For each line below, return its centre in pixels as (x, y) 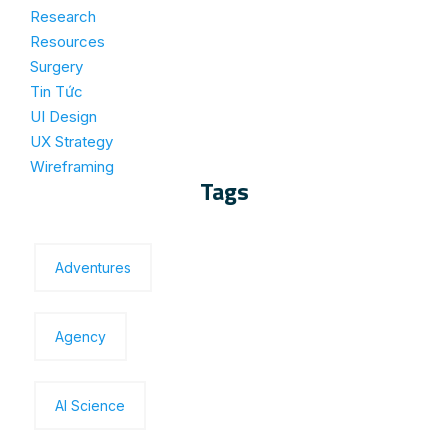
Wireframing (72, 167)
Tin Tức (56, 92)
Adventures (93, 268)
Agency (80, 337)
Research (63, 17)
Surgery (56, 67)
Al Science (90, 406)
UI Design (63, 117)
